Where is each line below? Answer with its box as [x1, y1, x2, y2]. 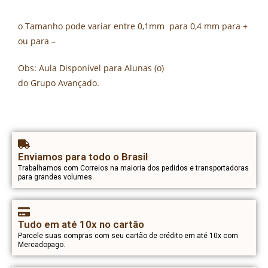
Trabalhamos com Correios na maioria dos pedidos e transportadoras [18, 163, 249, 172]
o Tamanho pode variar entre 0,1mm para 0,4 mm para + [18, 20, 248, 32]
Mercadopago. [18, 240, 65, 249]
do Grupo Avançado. [18, 77, 99, 89]
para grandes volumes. [18, 172, 94, 181]
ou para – [18, 35, 56, 47]
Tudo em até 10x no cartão [18, 218, 144, 230]
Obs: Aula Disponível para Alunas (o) [18, 62, 164, 74]
